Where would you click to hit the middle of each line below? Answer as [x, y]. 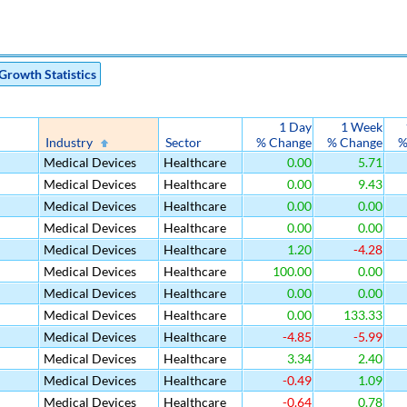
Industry [69, 142]
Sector [184, 142]
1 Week [362, 127]
